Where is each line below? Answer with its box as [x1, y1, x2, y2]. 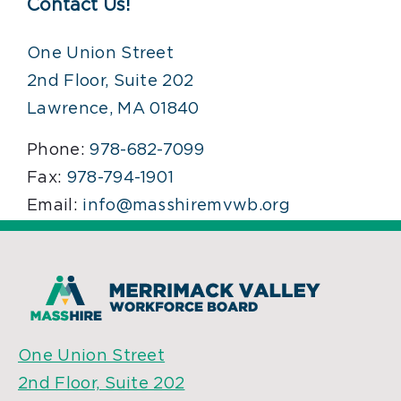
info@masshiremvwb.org [82, 197, 290, 214]
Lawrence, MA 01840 [27, 100, 200, 117]
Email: [27, 197, 83, 214]
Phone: [27, 141, 90, 158]
